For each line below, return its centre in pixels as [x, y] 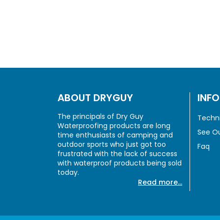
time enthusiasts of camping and [115, 135]
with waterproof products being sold [120, 163]
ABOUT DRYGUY [95, 98]
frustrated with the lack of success [117, 154]
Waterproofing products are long [114, 126]
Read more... [160, 182]
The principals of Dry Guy [100, 117]
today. [68, 173]
